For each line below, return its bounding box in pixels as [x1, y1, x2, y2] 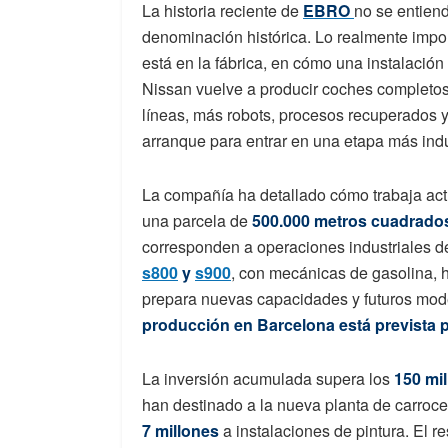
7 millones [142, 419, 219, 443]
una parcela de [142, 209, 252, 233]
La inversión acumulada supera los [142, 367, 394, 391]
